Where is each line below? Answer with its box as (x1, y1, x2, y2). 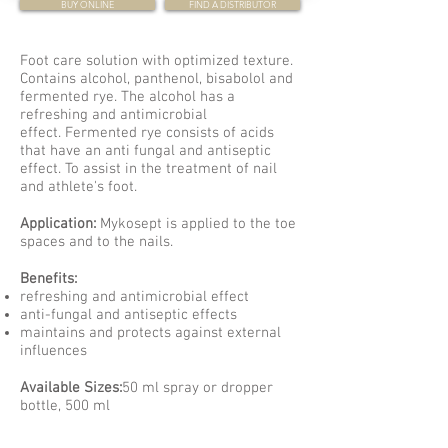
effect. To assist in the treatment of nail (20, 160, 277, 178)
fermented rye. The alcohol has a (20, 88, 235, 106)
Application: (20, 215, 96, 233)
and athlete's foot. (20, 178, 137, 196)
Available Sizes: (20, 379, 122, 397)
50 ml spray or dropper (122, 379, 273, 397)
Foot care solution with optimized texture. (20, 52, 293, 70)
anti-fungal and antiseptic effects (20, 306, 237, 324)
